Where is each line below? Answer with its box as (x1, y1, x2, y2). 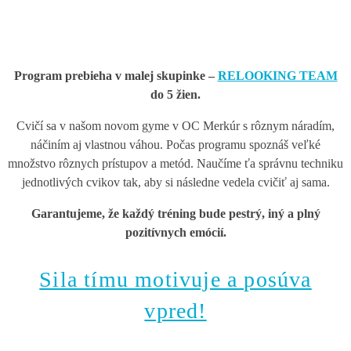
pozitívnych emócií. (125, 226, 226, 240)
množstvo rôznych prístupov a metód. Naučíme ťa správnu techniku (8, 157, 343, 171)
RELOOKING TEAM (217, 69, 338, 83)
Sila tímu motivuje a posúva (39, 267, 312, 292)
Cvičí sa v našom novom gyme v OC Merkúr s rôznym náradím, (16, 119, 335, 133)
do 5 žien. (150, 88, 201, 102)
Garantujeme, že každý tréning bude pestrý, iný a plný (31, 207, 320, 221)
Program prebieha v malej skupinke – (13, 69, 218, 83)
